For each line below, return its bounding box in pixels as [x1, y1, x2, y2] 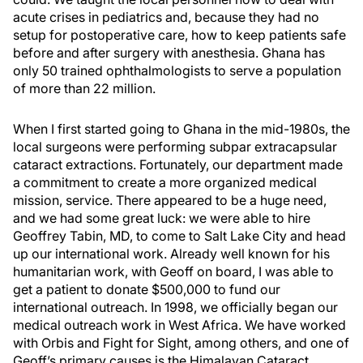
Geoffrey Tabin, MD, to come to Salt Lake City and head [13, 228, 346, 244]
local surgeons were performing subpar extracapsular [13, 139, 337, 155]
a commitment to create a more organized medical [13, 174, 317, 190]
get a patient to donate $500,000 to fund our [13, 281, 280, 297]
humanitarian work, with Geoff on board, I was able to [13, 263, 334, 280]
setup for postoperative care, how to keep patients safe [13, 27, 346, 43]
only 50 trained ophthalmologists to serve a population [13, 62, 341, 79]
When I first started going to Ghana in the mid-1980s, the [13, 121, 350, 137]
